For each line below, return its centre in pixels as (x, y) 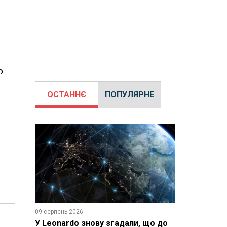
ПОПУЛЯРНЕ (129, 94)
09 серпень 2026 (59, 212)
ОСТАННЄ (66, 94)
